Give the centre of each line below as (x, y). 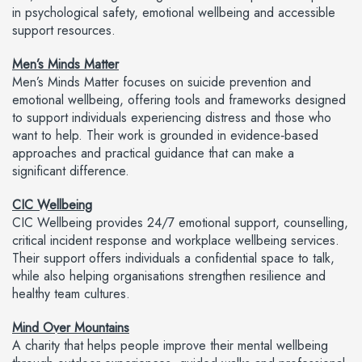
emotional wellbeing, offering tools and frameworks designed (179, 100)
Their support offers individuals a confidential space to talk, (173, 258)
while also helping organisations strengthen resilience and (169, 276)
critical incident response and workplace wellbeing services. (176, 240)
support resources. (64, 30)
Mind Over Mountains (71, 328)
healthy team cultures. (71, 294)
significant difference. (71, 171)
